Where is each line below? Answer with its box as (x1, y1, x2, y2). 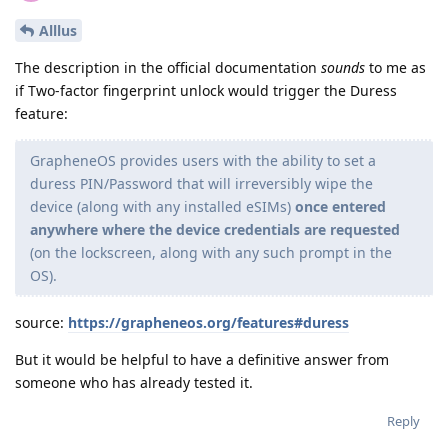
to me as (365, 57, 426, 77)
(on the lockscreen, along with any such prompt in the (30, 242, 392, 262)
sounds (321, 57, 365, 77)
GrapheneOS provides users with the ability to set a (30, 150, 376, 170)
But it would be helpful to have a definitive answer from (15, 349, 389, 369)
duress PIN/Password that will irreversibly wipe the (30, 173, 373, 193)
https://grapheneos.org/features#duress (68, 312, 349, 332)
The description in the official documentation (15, 57, 321, 77)
